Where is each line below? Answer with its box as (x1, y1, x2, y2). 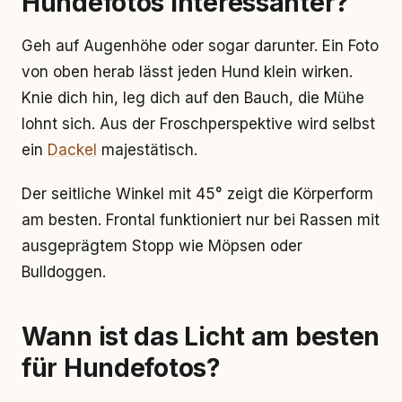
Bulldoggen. (22, 263, 106, 281)
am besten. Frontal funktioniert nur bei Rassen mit (22, 211, 380, 229)
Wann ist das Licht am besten (22, 321, 380, 352)
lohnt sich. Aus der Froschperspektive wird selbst (22, 115, 375, 133)
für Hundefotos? (22, 353, 221, 383)
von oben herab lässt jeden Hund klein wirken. (22, 63, 353, 81)
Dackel (48, 141, 97, 159)
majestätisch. (97, 141, 197, 159)
